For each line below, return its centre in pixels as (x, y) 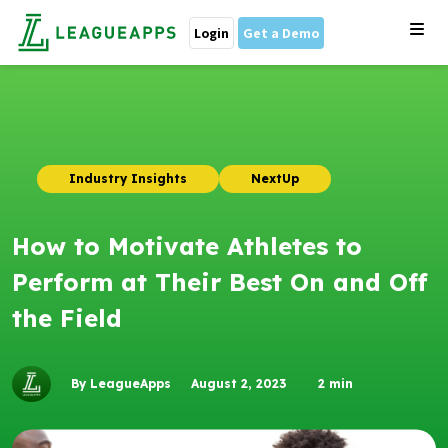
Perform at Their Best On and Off (220, 282)
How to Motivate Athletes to (187, 246)
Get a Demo (281, 32)
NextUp (275, 178)
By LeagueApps (121, 383)
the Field (67, 318)
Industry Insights (128, 178)
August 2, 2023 (238, 383)
